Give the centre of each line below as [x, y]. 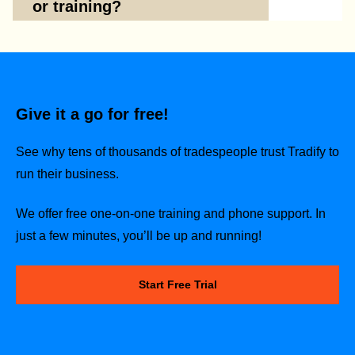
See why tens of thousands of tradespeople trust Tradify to [177, 151]
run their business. [67, 174]
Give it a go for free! [92, 114]
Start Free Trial [177, 284]
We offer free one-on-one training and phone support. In [171, 214]
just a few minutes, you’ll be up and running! [139, 236]
